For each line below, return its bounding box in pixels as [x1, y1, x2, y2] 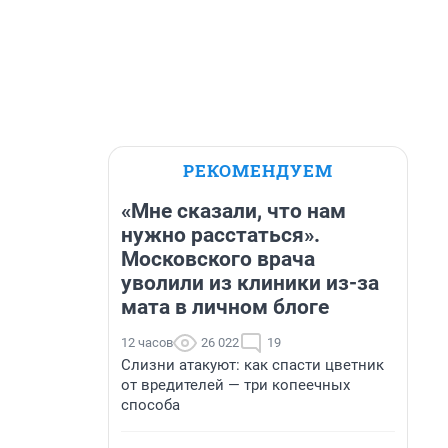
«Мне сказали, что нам [121, 199, 346, 223]
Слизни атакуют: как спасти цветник [121, 356, 384, 374]
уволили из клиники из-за [121, 271, 379, 295]
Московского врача [121, 247, 315, 271]
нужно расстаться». [121, 223, 320, 247]
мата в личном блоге [121, 295, 329, 319]
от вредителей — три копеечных [121, 376, 350, 394]
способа [121, 396, 180, 414]
